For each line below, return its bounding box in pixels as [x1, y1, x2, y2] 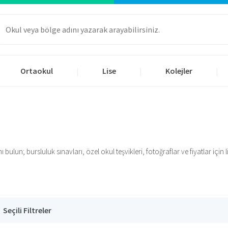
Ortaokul [20, 66, 53, 76]
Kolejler [165, 66, 192, 76]
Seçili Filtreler [3, 205, 51, 215]
